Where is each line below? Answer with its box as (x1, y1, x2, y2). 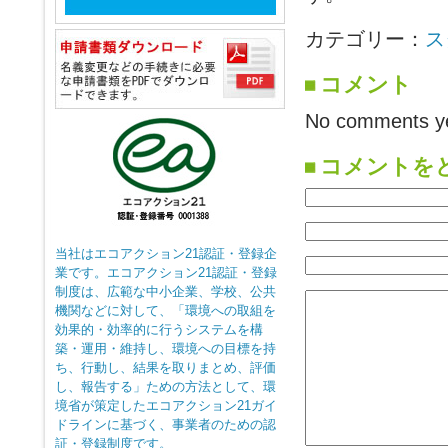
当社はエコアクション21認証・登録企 (55, 246, 277, 261)
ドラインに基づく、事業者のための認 (55, 417, 276, 432)
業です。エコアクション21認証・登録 (55, 265, 277, 280)
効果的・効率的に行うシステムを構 (55, 322, 263, 337)
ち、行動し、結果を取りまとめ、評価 (55, 360, 276, 375)
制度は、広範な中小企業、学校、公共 (55, 284, 276, 299)
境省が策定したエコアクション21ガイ (55, 398, 277, 413)
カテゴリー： (305, 28, 425, 50)
